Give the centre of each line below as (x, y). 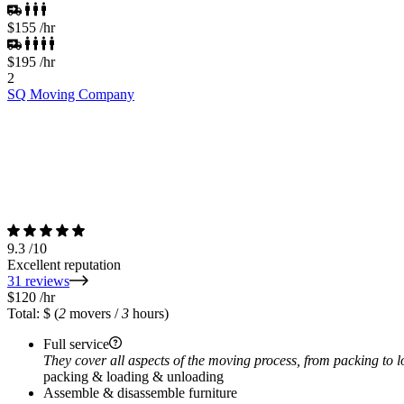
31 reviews (38, 280)
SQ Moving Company (71, 94)
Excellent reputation (64, 264)
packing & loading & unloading (133, 376)
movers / (94, 313)
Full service (76, 344)
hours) (149, 313)
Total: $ (29, 313)
